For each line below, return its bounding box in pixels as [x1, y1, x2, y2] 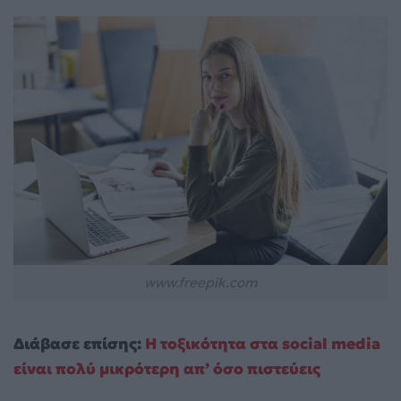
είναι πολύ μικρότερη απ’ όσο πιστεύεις [13, 359, 320, 380]
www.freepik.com [144, 274, 257, 292]
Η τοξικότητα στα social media [145, 334, 380, 354]
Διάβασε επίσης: [13, 334, 145, 354]
